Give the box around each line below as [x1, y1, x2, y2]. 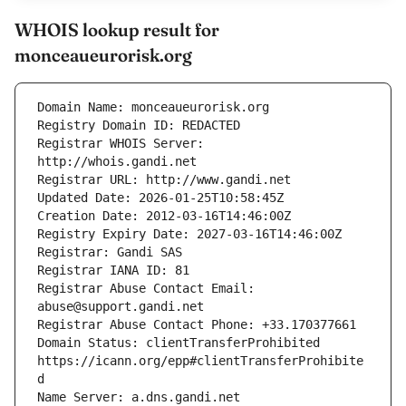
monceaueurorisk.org [14, 43, 192, 67]
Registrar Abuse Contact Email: [37, 281, 255, 296]
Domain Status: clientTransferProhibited [37, 335, 320, 351]
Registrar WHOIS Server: [37, 136, 204, 151]
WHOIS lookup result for [14, 18, 219, 42]
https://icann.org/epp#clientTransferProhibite [37, 353, 363, 369]
